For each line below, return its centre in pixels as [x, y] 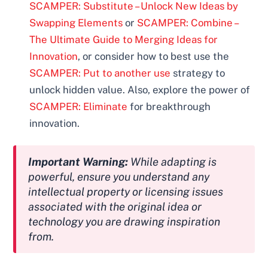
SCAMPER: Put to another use [100, 73]
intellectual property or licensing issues [126, 192]
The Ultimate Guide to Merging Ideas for [124, 39]
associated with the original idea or [115, 207]
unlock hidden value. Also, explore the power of [140, 89]
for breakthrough [169, 106]
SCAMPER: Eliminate [79, 106]
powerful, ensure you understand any [119, 177]
